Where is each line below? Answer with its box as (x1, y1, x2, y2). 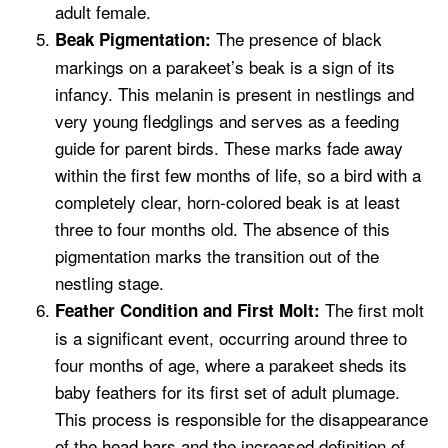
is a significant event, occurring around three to (55, 325, 407, 351)
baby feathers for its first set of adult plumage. (55, 379, 400, 405)
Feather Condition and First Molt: (55, 298, 320, 323)
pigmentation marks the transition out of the (55, 243, 379, 269)
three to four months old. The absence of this (55, 216, 390, 242)
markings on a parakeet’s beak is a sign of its (55, 54, 395, 80)
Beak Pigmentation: (55, 27, 211, 52)
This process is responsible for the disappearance (55, 406, 428, 432)
